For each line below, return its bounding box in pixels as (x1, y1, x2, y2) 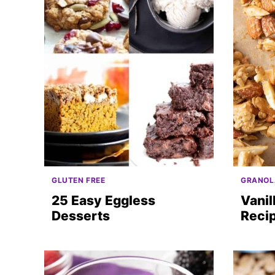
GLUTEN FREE (52, 176, 106, 185)
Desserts (52, 208, 110, 223)
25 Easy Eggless (52, 193, 155, 208)
